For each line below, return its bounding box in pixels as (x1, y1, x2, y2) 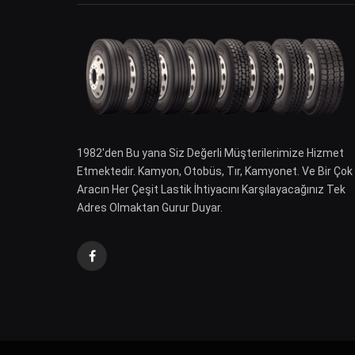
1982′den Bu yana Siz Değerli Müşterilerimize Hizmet (77, 147, 344, 160)
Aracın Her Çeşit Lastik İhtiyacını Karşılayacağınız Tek (77, 183, 345, 197)
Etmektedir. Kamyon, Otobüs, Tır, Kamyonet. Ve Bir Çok (77, 165, 353, 178)
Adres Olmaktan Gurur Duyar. (77, 201, 223, 215)
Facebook (90, 256, 140, 269)
